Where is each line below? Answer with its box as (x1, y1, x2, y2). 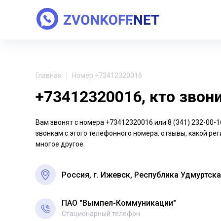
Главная (36, 72, 62, 79)
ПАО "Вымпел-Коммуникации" (62, 198, 176, 208)
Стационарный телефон (62, 209, 140, 218)
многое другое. (36, 140, 85, 148)
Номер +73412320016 (72, 72, 142, 79)
